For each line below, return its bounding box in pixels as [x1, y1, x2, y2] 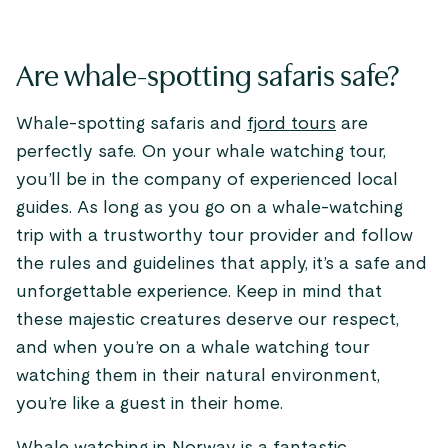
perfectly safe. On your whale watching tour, [16, 143, 386, 161]
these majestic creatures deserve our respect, [16, 311, 399, 329]
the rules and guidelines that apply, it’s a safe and [16, 255, 427, 273]
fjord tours [247, 115, 336, 133]
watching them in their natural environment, [16, 367, 380, 385]
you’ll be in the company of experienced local [16, 171, 398, 189]
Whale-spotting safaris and [16, 115, 247, 133]
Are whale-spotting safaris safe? [16, 59, 400, 93]
